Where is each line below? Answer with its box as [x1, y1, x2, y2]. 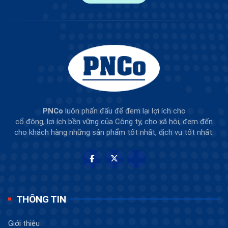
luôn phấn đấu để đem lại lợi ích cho [63, 105, 186, 116]
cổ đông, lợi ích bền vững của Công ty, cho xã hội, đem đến [15, 116, 213, 126]
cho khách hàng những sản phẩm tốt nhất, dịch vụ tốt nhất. [14, 127, 214, 137]
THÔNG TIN [16, 192, 66, 205]
